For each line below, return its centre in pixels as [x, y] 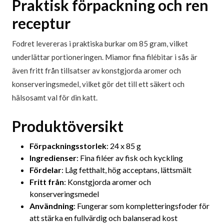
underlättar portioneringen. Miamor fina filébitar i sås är [105, 57]
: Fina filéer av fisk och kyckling [130, 158]
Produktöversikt [68, 126]
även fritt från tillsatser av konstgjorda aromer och [96, 71]
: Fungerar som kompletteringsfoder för [141, 206]
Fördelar [45, 170]
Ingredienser [53, 158]
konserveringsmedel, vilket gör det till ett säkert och [98, 84]
